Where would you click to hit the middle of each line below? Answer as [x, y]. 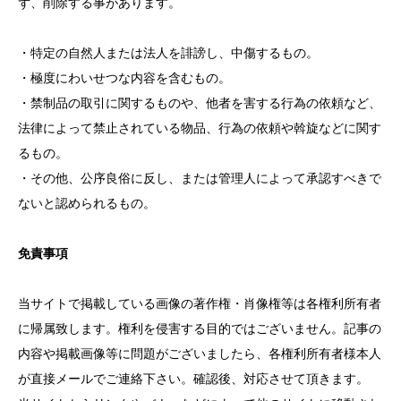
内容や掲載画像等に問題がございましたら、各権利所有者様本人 [200, 354]
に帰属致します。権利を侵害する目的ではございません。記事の [200, 328]
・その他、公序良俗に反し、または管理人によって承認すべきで [200, 178]
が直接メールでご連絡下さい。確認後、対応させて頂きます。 [193, 379]
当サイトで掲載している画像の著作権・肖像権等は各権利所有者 [200, 303]
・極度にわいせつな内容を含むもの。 [124, 78]
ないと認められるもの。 [87, 203]
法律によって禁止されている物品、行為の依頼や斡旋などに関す [200, 128]
